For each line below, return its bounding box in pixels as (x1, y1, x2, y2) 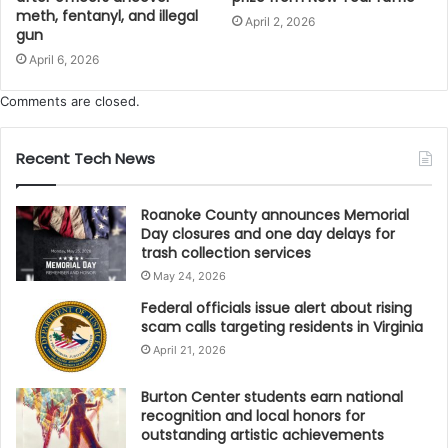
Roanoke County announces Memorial (141, 204, 409, 225)
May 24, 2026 (153, 268, 226, 283)
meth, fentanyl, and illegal (16, 5, 198, 26)
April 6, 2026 (29, 51, 99, 67)
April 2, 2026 (245, 13, 315, 29)
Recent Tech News (16, 147, 155, 169)
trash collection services (141, 242, 311, 263)
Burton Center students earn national (141, 386, 403, 407)
